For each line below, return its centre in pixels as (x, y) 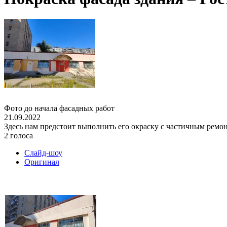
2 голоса (18, 135)
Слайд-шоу (43, 153)
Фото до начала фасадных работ (59, 108)
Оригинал (42, 162)
